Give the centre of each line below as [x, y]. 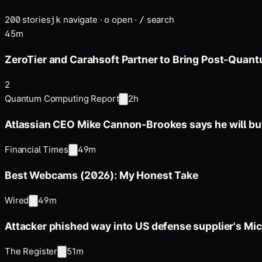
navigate [80, 20]
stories [35, 20]
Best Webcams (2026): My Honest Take [101, 175]
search [160, 20]
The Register [31, 251]
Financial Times [37, 150]
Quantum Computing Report [62, 99]
